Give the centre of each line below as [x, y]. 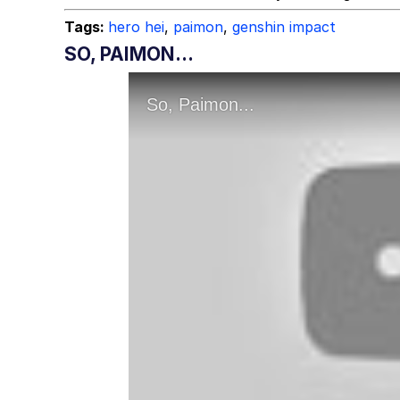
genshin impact [284, 27]
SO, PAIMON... [129, 54]
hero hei [136, 27]
